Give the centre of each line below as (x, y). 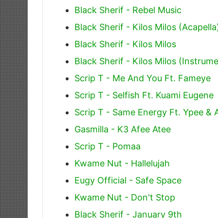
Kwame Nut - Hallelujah (122, 163)
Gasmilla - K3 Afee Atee (123, 129)
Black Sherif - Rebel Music (128, 10)
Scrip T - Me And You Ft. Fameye (143, 78)
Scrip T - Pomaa (108, 146)
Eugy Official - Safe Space (128, 180)
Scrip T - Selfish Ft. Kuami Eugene (144, 95)
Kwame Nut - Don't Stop (125, 197)
